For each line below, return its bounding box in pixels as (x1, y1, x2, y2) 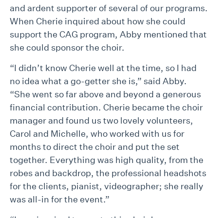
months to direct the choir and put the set (10, 141, 180, 152)
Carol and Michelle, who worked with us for (10, 128, 184, 139)
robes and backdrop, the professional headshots (10, 167, 206, 178)
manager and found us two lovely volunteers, (10, 115, 193, 126)
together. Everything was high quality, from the (10, 154, 203, 165)
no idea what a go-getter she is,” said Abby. (10, 75, 187, 86)
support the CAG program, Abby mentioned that (10, 29, 207, 39)
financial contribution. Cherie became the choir (10, 102, 203, 112)
